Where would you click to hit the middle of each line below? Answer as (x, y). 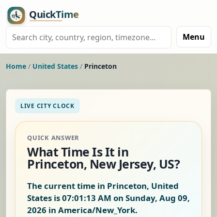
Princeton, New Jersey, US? (104, 164)
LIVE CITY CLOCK (47, 106)
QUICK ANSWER (53, 138)
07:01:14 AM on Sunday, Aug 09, (126, 198)
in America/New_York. (92, 210)
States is (45, 198)
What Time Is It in (78, 152)
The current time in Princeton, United (103, 186)
